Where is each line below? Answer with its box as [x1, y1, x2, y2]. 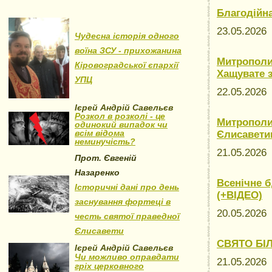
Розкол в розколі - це [75, 111, 165, 121]
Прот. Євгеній [75, 153, 137, 163]
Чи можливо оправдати [75, 252, 179, 262]
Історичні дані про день [75, 182, 179, 192]
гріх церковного [75, 261, 144, 271]
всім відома [75, 128, 124, 138]
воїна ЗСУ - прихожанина [75, 46, 182, 55]
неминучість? [75, 137, 135, 146]
